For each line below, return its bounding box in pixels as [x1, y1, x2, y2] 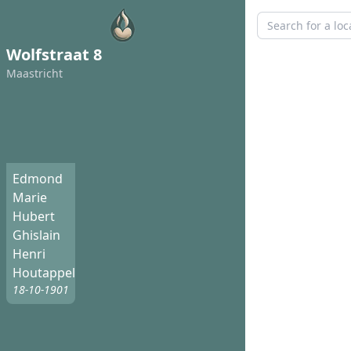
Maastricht [6, 66, 63, 81]
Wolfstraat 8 [6, 44, 102, 65]
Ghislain [13, 226, 60, 244]
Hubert [13, 208, 55, 226]
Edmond [13, 170, 63, 188]
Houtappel [13, 264, 75, 282]
